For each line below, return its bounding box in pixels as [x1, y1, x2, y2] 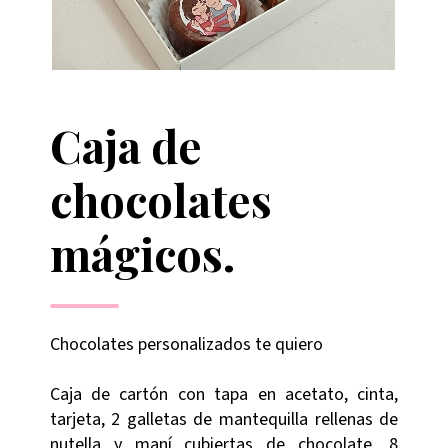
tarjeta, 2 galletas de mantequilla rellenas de [49, 407, 399, 433]
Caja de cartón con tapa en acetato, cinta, [49, 382, 399, 408]
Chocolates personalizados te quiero [49, 332, 323, 358]
